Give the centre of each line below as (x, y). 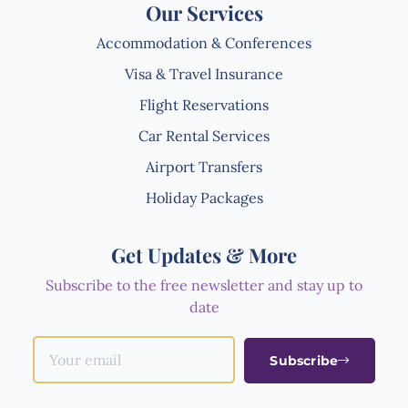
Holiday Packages (204, 198)
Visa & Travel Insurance (204, 74)
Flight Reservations (204, 105)
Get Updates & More (204, 255)
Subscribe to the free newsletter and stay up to (204, 286)
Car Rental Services (204, 136)
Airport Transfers (204, 167)
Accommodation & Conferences (204, 43)
